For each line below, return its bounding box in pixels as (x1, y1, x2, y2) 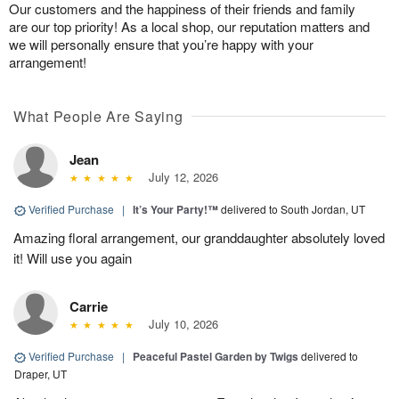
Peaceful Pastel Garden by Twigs (133, 348, 298, 364)
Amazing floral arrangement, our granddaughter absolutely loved (13, 228, 385, 247)
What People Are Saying (13, 106, 183, 126)
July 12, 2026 (141, 168, 218, 185)
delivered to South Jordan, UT (221, 201, 365, 216)
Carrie (69, 297, 108, 316)
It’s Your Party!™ (133, 201, 218, 217)
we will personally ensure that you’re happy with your (9, 35, 313, 53)
